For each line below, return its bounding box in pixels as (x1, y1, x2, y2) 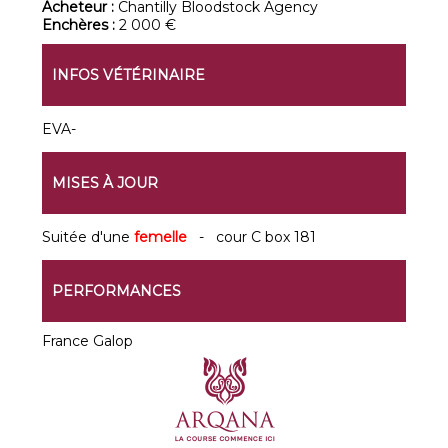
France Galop (42, 332, 134, 350)
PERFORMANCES (52, 282, 182, 300)
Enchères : (42, 16, 120, 34)
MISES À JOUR (52, 174, 159, 192)
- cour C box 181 (199, 228, 317, 246)
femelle (134, 228, 200, 246)
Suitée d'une (42, 228, 135, 246)
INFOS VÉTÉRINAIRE (52, 66, 206, 84)
